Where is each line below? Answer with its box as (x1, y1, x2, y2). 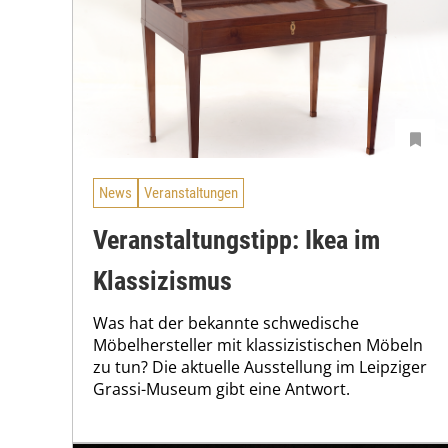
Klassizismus (93, 265, 232, 296)
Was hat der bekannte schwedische (93, 311, 359, 334)
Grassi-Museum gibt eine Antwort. (93, 377, 350, 400)
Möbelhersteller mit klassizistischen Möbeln (93, 333, 423, 356)
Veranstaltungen (144, 184, 238, 203)
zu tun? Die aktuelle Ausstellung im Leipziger (93, 355, 427, 378)
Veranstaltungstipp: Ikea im (93, 224, 380, 255)
